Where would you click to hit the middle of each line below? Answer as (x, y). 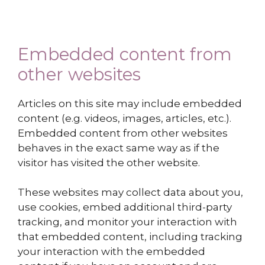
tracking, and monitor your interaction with (127, 222)
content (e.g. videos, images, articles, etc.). (125, 118)
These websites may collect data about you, (130, 193)
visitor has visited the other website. (109, 162)
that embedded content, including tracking (130, 237)
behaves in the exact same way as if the (119, 148)
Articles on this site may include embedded (130, 103)
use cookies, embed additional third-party (125, 207)
